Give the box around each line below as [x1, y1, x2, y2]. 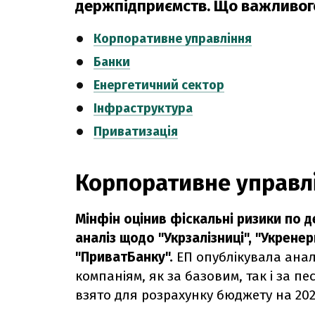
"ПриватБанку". [75, 248, 173, 265]
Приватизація [94, 123, 178, 139]
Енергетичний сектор [94, 77, 224, 93]
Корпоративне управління [94, 30, 252, 46]
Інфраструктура [94, 100, 193, 116]
